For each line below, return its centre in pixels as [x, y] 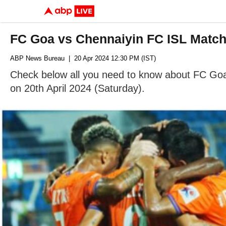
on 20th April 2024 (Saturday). [77, 88]
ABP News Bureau [37, 58]
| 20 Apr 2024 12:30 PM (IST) [110, 58]
